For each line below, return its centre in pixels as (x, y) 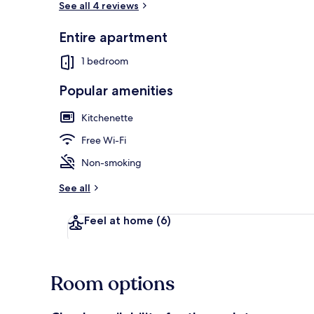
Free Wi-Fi (104, 140)
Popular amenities (116, 90)
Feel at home (120, 220)
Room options (112, 284)
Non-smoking (111, 162)
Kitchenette (107, 117)
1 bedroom (105, 61)
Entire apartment (113, 37)
